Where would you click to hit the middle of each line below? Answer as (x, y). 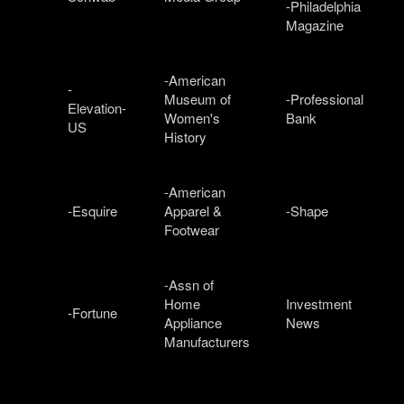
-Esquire (92, 210)
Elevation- (97, 107)
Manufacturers (207, 341)
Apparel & (193, 210)
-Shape (307, 210)
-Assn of (189, 284)
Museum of (197, 98)
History (185, 136)
